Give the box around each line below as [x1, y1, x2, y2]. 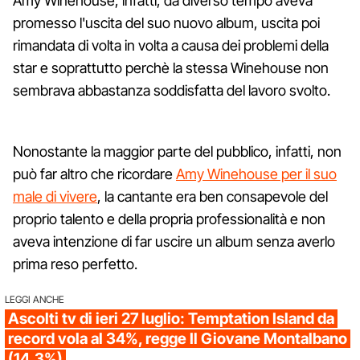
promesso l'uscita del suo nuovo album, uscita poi [13, 14, 320, 31]
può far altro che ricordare [13, 165, 176, 182]
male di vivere [13, 187, 97, 205]
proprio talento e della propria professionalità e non [13, 210, 325, 227]
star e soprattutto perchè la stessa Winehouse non [13, 59, 329, 76]
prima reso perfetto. [13, 255, 137, 272]
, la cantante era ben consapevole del [97, 187, 328, 205]
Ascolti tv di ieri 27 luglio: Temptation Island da [8, 309, 334, 328]
